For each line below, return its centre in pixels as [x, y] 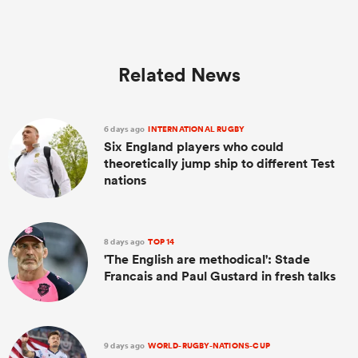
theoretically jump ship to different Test [219, 163]
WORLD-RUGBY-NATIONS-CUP [209, 345]
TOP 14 [161, 241]
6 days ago [125, 129]
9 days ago [125, 345]
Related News [179, 74]
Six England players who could [194, 147]
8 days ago [125, 241]
